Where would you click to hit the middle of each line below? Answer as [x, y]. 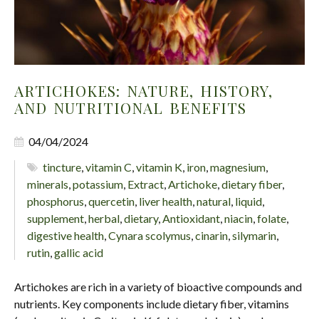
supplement [56, 219]
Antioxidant [191, 219]
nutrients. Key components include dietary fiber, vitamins [152, 304]
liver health [166, 202]
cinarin [211, 236]
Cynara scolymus [150, 236]
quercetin [111, 202]
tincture [62, 167]
